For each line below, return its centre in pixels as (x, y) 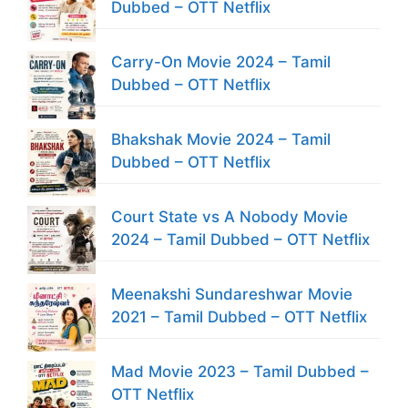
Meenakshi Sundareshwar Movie (232, 295)
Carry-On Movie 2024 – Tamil (221, 62)
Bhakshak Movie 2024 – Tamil (221, 140)
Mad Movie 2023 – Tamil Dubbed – (240, 372)
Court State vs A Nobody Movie (229, 217)
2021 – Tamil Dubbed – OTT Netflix (239, 317)
